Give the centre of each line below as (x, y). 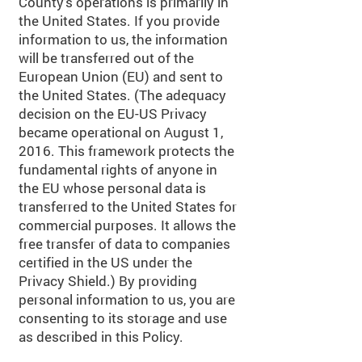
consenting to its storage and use (123, 318)
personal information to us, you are (127, 299)
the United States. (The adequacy (122, 95)
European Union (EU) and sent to (121, 76)
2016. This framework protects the (126, 151)
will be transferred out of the (106, 58)
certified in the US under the (105, 262)
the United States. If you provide (119, 21)
